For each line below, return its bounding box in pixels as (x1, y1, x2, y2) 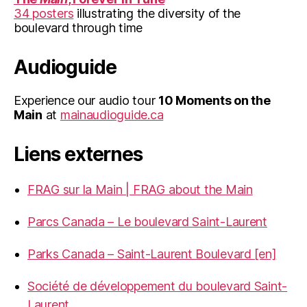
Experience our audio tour (14, 93, 158, 108)
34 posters (14, 5, 74, 21)
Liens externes (14, 142, 143, 166)
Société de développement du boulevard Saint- (27, 278, 288, 293)
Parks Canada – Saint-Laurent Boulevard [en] (27, 246, 277, 261)
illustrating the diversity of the (73, 5, 241, 21)
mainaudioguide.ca (60, 107, 164, 122)
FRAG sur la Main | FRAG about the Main (27, 182, 253, 197)
